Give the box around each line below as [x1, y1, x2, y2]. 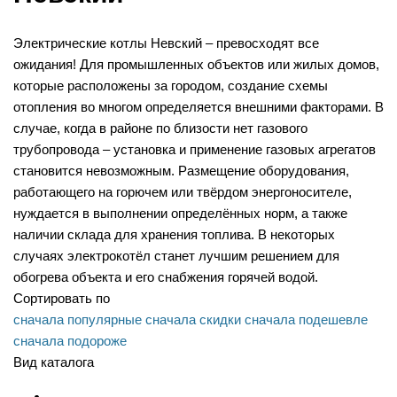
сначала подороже [13, 333, 127, 349]
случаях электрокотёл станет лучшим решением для [13, 248, 339, 264]
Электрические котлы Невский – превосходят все [13, 35, 319, 51]
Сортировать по [13, 291, 110, 307]
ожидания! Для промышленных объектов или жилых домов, [13, 57, 379, 73]
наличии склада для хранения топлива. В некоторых [13, 227, 335, 243]
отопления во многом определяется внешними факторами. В [13, 99, 384, 115]
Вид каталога [13, 354, 94, 370]
